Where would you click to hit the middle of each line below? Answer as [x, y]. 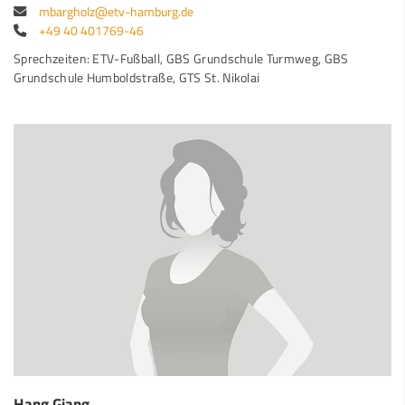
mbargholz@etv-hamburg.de [116, 12]
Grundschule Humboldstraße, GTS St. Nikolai [137, 78]
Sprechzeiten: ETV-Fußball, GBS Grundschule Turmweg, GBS [181, 59]
